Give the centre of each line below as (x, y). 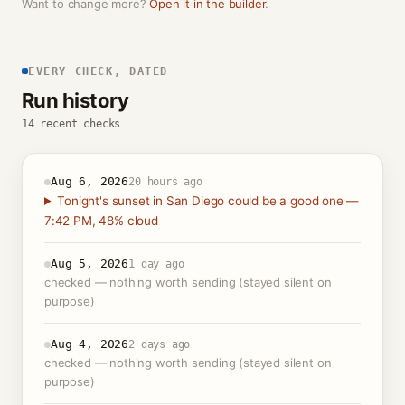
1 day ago (156, 264)
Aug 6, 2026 (90, 181)
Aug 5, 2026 (90, 264)
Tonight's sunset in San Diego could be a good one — (208, 201)
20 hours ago (165, 182)
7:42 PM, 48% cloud (101, 221)
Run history (75, 100)
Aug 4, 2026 (90, 344)
